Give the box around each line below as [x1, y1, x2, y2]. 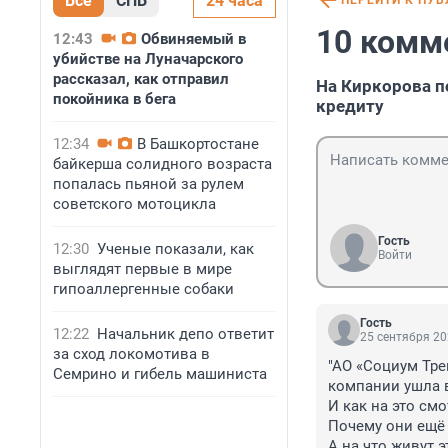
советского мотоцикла [53, 195, 216, 213]
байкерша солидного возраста [53, 155, 272, 173]
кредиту [316, 96, 384, 117]
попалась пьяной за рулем [53, 175, 244, 193]
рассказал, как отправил [53, 70, 229, 88]
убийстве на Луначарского [53, 50, 243, 68]
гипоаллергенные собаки [53, 280, 234, 298]
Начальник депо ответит [97, 325, 274, 343]
